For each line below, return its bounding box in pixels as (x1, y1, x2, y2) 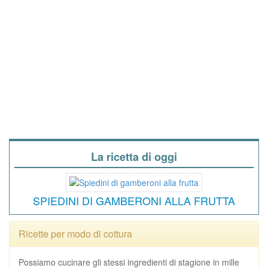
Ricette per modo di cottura (19, 227, 132, 240)
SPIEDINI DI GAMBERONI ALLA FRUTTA (33, 193, 235, 208)
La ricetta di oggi (91, 149, 177, 165)
